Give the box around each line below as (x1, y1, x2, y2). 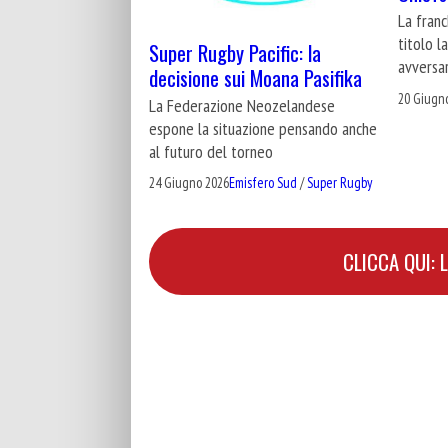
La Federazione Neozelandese (149, 93, 335, 117)
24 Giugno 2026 (149, 173, 229, 193)
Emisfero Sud (229, 173, 297, 193)
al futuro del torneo (149, 139, 273, 163)
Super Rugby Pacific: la (149, 36, 321, 68)
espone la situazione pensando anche (149, 116, 377, 140)
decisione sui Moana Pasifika (149, 61, 362, 93)
